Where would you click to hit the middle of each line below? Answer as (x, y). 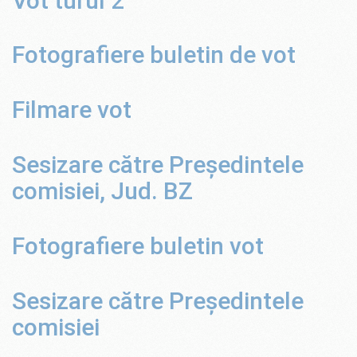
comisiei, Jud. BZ (102, 191)
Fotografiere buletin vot (138, 245)
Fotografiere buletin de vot (154, 55)
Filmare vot (72, 110)
